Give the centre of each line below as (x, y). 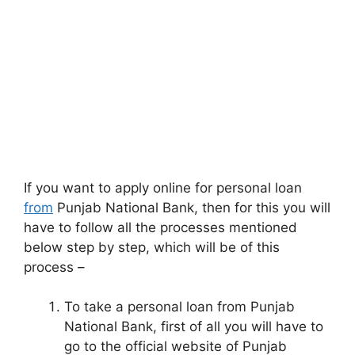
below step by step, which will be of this (152, 247)
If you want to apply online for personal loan (163, 187)
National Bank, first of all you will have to (194, 327)
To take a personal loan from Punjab (179, 307)
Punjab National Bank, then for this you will (192, 207)
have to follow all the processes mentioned (160, 227)
